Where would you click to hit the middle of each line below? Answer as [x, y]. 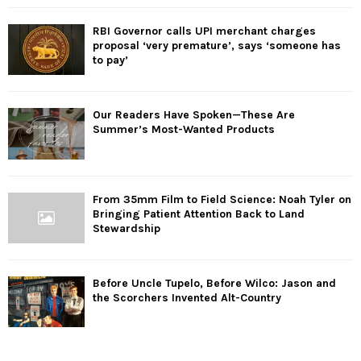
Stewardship [127, 228]
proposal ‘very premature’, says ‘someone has [217, 46]
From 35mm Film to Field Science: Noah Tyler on [222, 199]
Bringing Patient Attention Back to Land [199, 214]
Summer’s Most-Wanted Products [184, 130]
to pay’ [110, 60]
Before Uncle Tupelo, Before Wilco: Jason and [214, 284]
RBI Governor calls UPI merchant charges [204, 31]
